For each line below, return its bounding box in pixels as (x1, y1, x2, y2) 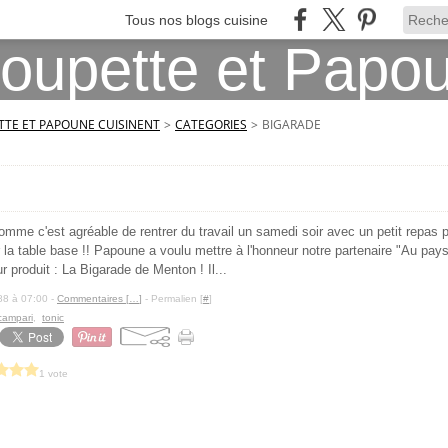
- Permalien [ (142, 293, 203, 304)
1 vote (39, 367, 68, 379)
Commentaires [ (57, 293, 129, 304)
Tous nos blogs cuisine (125, 11, 268, 28)
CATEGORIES (175, 116, 247, 133)
